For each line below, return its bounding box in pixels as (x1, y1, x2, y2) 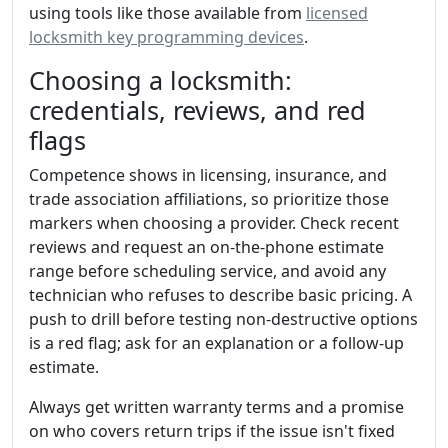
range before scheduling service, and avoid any (29, 259, 386, 282)
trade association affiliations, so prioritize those (29, 187, 389, 210)
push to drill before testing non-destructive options (29, 307, 418, 330)
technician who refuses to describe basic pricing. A (29, 283, 412, 306)
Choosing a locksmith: (29, 62, 292, 97)
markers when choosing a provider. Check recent (29, 211, 399, 234)
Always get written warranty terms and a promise (29, 395, 404, 418)
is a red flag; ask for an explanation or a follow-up (29, 331, 404, 354)
